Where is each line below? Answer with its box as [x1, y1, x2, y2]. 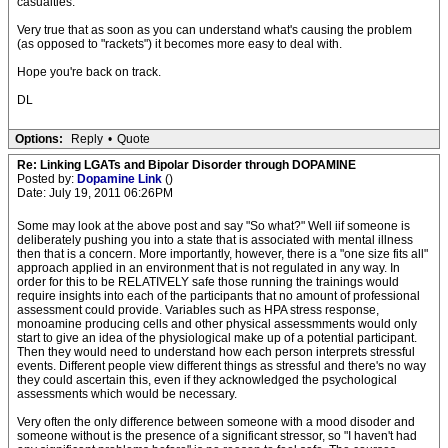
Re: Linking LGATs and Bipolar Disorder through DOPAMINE [17, 158, 356, 172]
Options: [15, 132, 63, 146]
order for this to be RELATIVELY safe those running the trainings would [17, 275, 399, 289]
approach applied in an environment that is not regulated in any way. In [17, 261, 400, 275]
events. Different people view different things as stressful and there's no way [17, 359, 426, 373]
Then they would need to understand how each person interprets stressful [17, 345, 415, 359]
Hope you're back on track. [17, 65, 161, 79]
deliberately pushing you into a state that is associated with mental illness [17, 233, 413, 247]
